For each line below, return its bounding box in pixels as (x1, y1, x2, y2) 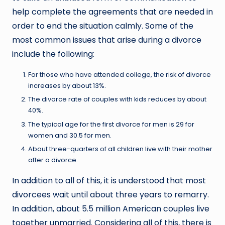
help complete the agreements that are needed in (12, 6, 213, 18)
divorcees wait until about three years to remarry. (12, 188, 209, 200)
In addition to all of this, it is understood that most (12, 174, 206, 186)
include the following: (12, 48, 94, 60)
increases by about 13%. (28, 81, 106, 90)
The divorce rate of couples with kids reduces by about (28, 95, 206, 104)
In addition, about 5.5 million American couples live (12, 202, 209, 214)
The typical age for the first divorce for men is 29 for (28, 120, 194, 129)
